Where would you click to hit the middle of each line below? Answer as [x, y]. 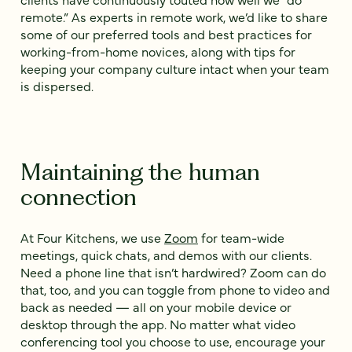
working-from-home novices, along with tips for [158, 51]
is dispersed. [57, 86]
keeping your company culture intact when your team [175, 69]
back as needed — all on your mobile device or [156, 307]
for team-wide [241, 238]
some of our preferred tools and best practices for [166, 34]
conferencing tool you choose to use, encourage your [173, 341]
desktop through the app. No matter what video [158, 324]
